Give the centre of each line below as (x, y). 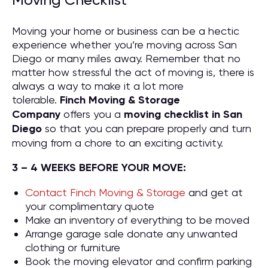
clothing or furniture (73, 247)
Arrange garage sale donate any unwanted (131, 234)
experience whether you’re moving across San (124, 45)
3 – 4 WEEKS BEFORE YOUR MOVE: (99, 167)
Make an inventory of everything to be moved (137, 220)
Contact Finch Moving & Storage (105, 192)
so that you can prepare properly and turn (147, 128)
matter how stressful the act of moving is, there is (133, 72)
